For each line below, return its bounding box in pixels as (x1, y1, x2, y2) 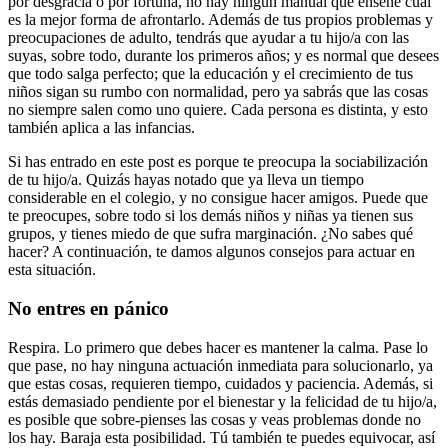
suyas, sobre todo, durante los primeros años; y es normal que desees (8, 47, 439, 65)
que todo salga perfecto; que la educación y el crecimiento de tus (8, 65, 413, 83)
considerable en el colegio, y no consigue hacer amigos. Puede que (8, 189, 428, 207)
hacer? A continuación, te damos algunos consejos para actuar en (8, 243, 415, 261)
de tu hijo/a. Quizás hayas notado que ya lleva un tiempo (8, 171, 364, 189)
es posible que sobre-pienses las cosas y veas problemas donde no (8, 410, 421, 428)
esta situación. (8, 261, 96, 279)
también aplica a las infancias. (8, 119, 195, 137)
